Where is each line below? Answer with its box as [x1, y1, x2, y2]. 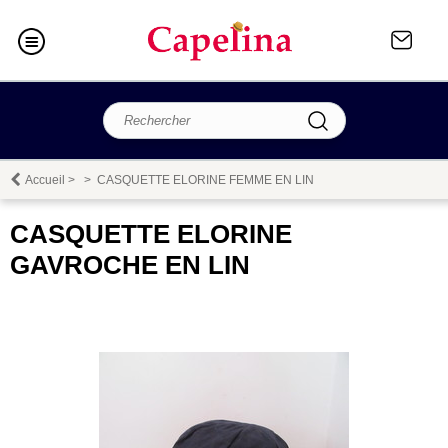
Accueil [25, 173, 65, 188]
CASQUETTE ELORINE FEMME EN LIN [97, 173, 314, 188]
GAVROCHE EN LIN [10, 250, 250, 281]
